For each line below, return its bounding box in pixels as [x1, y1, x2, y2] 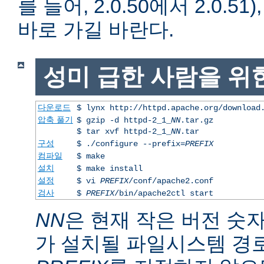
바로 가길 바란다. [18, 18, 174, 41]
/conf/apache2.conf [128, 176, 213, 186]
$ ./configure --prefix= [76, 138, 185, 148]
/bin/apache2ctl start [114, 188, 213, 198]
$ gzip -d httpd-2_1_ [76, 115, 171, 125]
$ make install [76, 163, 143, 173]
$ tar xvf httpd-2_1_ [76, 126, 171, 136]
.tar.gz [180, 115, 213, 125]
